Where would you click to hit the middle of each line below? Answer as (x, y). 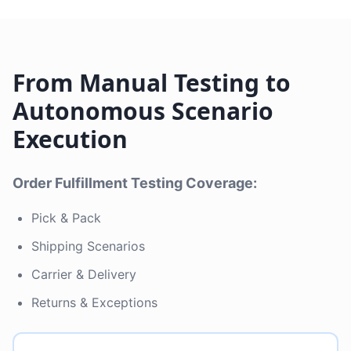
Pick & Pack (66, 218)
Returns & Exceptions (94, 302)
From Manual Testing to (152, 83)
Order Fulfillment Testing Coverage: (135, 183)
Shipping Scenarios (88, 246)
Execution (70, 139)
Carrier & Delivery (84, 274)
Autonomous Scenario (143, 111)
